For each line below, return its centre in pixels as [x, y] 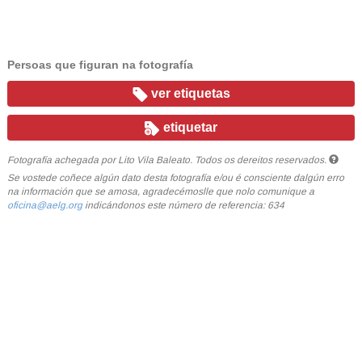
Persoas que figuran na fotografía [100, 65]
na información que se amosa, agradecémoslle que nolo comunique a [160, 191]
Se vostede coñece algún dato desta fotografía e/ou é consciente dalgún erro [175, 177]
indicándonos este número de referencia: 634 [183, 205]
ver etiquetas [189, 93]
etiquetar [189, 127]
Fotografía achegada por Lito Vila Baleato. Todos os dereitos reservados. [166, 160]
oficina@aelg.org [44, 205]
